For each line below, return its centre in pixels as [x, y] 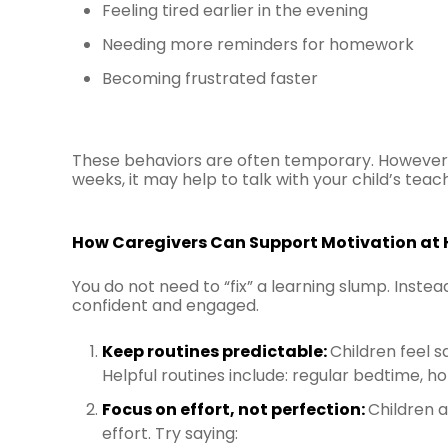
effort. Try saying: [170, 433]
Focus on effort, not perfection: [235, 409]
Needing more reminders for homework [258, 44]
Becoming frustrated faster [210, 78]
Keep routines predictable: [216, 351]
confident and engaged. [165, 305]
